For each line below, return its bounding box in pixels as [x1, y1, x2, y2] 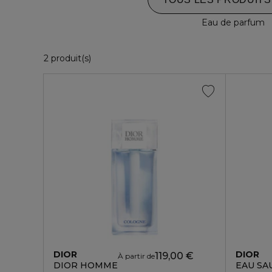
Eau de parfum [202, 17, 265, 28]
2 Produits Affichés [90, 52, 171, 63]
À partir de [118, 251, 155, 260]
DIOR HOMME [53, 260, 118, 271]
